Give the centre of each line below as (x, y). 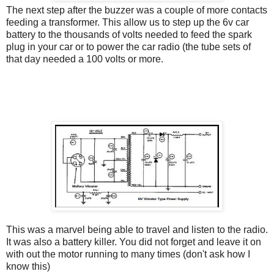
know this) (28, 267)
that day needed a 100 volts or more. (85, 59)
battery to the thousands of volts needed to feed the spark (129, 34)
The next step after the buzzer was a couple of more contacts (137, 10)
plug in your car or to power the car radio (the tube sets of (128, 46)
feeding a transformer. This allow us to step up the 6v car (128, 22)
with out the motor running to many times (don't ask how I (128, 254)
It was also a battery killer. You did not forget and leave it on (134, 242)
